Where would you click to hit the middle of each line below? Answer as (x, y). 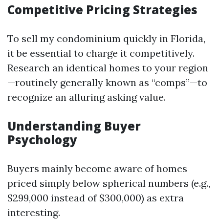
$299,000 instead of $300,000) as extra (96, 198)
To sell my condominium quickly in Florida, (106, 38)
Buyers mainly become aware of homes (97, 168)
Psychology (42, 140)
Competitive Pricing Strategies (102, 10)
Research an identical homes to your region (108, 68)
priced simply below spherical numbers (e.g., (109, 183)
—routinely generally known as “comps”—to (107, 82)
